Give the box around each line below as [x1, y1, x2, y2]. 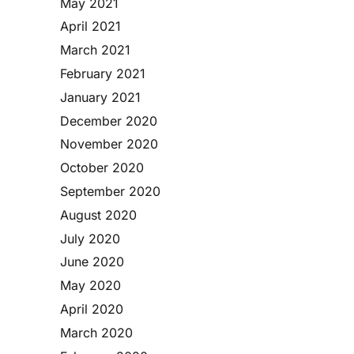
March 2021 [60, 42, 130, 58]
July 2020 [60, 230, 120, 247]
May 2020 [60, 277, 121, 294]
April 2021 [60, 18, 121, 35]
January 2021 [60, 88, 141, 105]
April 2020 [60, 300, 123, 317]
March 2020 [60, 324, 133, 341]
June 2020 [60, 254, 124, 270]
